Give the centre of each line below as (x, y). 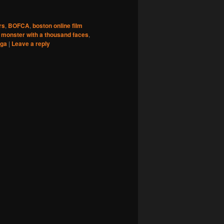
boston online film (57, 25)
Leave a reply (31, 43)
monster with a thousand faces (45, 34)
